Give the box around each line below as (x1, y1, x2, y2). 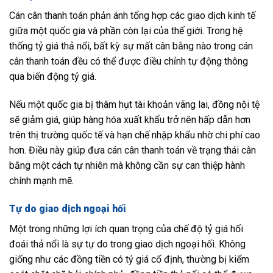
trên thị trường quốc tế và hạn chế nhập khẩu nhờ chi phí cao (9, 129, 260, 141)
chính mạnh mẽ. (9, 174, 74, 186)
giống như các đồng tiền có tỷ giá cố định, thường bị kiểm (9, 253, 249, 265)
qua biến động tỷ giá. (9, 71, 96, 83)
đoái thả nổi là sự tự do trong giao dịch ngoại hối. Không (9, 238, 246, 250)
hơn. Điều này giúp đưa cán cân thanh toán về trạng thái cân (9, 144, 256, 156)
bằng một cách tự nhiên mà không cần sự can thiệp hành (9, 159, 245, 171)
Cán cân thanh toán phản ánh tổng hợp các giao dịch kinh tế (9, 10, 255, 22)
